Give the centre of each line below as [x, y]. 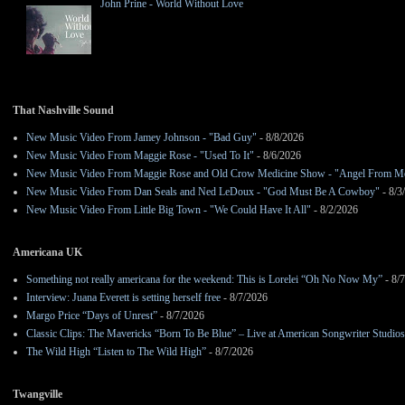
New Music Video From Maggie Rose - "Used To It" [140, 156]
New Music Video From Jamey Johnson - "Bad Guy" [141, 138]
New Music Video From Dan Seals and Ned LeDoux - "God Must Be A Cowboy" [203, 192]
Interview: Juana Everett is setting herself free [123, 298]
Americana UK [47, 253]
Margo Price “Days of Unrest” [92, 316]
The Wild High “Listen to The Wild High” [116, 352]
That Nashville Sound [63, 111]
